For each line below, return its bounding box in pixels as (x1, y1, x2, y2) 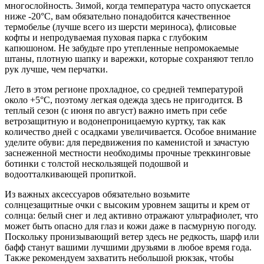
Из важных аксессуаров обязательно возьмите (5, 189, 190, 200)
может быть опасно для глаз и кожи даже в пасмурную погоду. (5, 221, 256, 232)
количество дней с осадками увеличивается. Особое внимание (5, 127, 256, 137)
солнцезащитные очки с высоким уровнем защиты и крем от (5, 200, 250, 210)
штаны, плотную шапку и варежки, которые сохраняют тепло (5, 54, 253, 64)
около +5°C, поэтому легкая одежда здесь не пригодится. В (5, 95, 243, 105)
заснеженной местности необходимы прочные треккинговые (5, 148, 250, 159)
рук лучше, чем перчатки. (5, 64, 108, 75)
